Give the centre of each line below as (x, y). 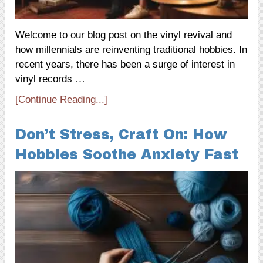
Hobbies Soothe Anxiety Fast (127, 154)
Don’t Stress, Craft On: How (122, 134)
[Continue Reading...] (62, 99)
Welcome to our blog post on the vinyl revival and (124, 35)
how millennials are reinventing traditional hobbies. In (131, 49)
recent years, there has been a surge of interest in (125, 64)
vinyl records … (50, 79)
